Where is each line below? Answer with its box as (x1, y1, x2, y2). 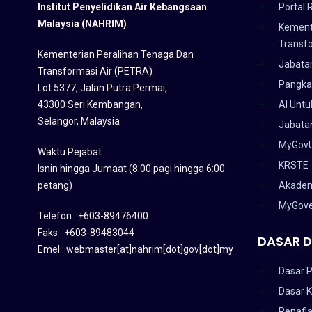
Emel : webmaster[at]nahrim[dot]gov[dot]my (37, 243, 233, 255)
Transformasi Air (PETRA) (37, 65, 153, 77)
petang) (37, 179, 72, 191)
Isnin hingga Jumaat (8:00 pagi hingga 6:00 (37, 162, 225, 174)
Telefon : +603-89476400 (37, 210, 148, 221)
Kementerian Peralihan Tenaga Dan (37, 48, 194, 60)
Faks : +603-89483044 (37, 226, 134, 238)
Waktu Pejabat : (37, 146, 106, 157)
